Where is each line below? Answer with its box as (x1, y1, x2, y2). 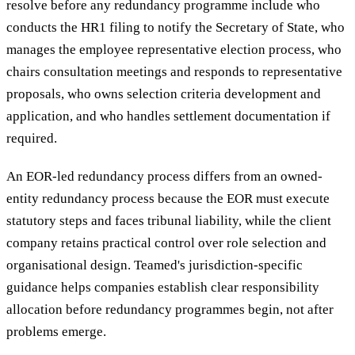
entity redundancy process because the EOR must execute (6, 191, 330, 207)
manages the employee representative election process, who (6, 42, 342, 58)
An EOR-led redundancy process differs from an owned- (6, 169, 323, 185)
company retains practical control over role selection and (6, 235, 326, 251)
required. (6, 131, 57, 147)
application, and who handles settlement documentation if (6, 109, 330, 124)
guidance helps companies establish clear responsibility (6, 280, 319, 296)
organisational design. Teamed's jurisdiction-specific (6, 258, 303, 273)
